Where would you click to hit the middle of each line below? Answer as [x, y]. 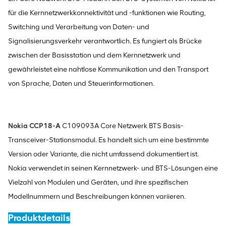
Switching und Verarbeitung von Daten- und [79, 27]
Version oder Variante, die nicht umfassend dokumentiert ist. [103, 154]
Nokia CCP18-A [34, 126]
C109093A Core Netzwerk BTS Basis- [122, 126]
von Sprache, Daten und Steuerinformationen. [81, 83]
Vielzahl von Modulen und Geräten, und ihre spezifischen [98, 182]
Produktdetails [39, 218]
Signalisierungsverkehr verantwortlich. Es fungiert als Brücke [105, 41]
